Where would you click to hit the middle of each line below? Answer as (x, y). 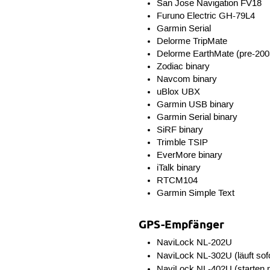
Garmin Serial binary (197, 117)
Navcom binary (187, 79)
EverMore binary (189, 155)
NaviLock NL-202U (194, 243)
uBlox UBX (178, 92)
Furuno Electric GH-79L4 (206, 16)
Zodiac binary (183, 67)
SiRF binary (180, 130)
